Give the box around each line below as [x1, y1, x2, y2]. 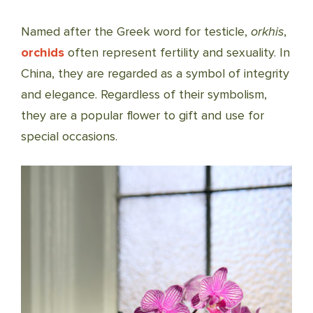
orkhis [251, 24, 284, 39]
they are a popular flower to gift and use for [21, 108, 264, 123]
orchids [21, 45, 64, 60]
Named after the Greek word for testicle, [21, 24, 251, 39]
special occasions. [21, 129, 117, 144]
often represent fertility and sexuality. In [64, 45, 290, 60]
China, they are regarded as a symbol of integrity [21, 66, 289, 81]
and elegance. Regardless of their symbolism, [21, 87, 267, 102]
